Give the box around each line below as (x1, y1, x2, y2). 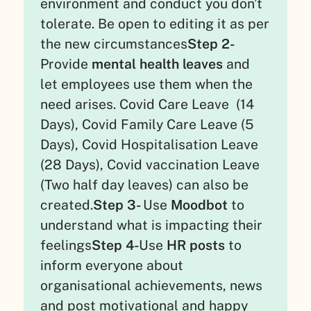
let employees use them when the (40, 76, 253, 92)
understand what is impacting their (40, 217, 263, 233)
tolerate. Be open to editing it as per (40, 15, 270, 31)
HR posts (163, 237, 229, 253)
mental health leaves (88, 56, 227, 72)
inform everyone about (40, 257, 184, 273)
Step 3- (93, 196, 144, 212)
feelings (40, 237, 92, 253)
